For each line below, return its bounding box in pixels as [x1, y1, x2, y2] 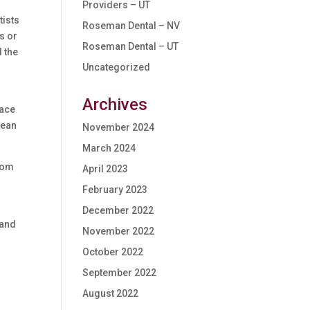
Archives [82, 95, 148, 114]
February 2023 [82, 184, 148, 195]
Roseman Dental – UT [82, 41, 179, 52]
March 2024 [82, 143, 136, 154]
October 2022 [82, 246, 144, 257]
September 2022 [82, 267, 157, 278]
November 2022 [82, 226, 155, 237]
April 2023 [82, 163, 129, 174]
